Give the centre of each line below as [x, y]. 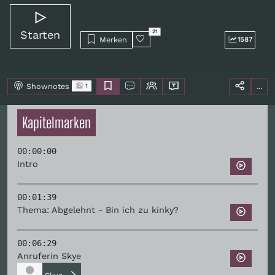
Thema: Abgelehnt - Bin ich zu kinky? [98, 210]
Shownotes [49, 86]
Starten [40, 34]
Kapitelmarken [56, 122]
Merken [112, 39]
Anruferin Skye [49, 256]
